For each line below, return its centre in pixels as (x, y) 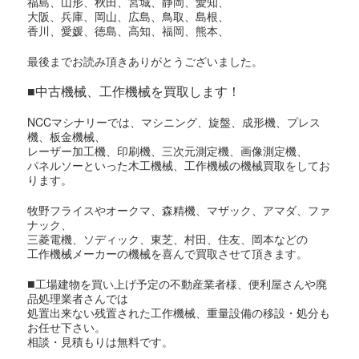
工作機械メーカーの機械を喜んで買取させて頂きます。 (168, 254)
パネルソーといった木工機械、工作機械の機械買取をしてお (179, 165)
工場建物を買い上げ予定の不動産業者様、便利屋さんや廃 (182, 284)
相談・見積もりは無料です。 (101, 342)
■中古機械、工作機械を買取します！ (134, 91)
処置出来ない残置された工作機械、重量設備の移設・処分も (179, 313)
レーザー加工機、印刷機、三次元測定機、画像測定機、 (168, 151)
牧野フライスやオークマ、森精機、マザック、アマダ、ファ (179, 210)
